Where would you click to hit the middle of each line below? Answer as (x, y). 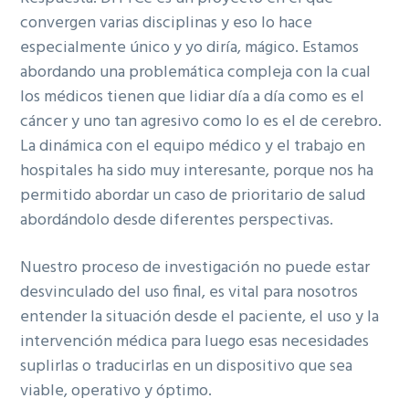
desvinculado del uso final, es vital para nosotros (189, 292)
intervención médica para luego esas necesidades (195, 341)
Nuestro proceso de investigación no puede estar (195, 267)
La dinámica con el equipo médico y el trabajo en (193, 146)
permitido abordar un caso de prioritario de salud (193, 195)
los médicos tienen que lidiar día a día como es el (193, 97)
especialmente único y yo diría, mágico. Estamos (190, 47)
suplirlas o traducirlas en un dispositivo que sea (187, 366)
